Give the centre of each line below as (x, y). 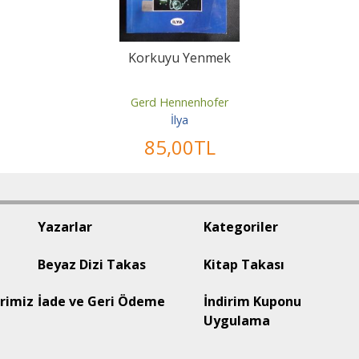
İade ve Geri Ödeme (101, 302)
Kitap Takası (244, 264)
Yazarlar (65, 227)
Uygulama (236, 321)
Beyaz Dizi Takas (92, 264)
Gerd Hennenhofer (179, 103)
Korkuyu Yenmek (179, 58)
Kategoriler (240, 227)
